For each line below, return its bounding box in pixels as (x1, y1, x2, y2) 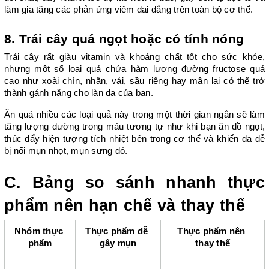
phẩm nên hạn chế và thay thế (4, 196, 245, 214)
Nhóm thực (14, 226, 63, 236)
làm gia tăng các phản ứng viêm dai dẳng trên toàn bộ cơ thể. (4, 4, 253, 14)
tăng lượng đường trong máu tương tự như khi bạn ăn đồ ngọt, (4, 121, 265, 131)
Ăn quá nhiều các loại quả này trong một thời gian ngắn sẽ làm (4, 109, 265, 119)
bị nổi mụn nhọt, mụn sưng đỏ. (4, 145, 128, 156)
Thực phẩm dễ (85, 226, 148, 236)
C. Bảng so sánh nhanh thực (4, 173, 265, 192)
